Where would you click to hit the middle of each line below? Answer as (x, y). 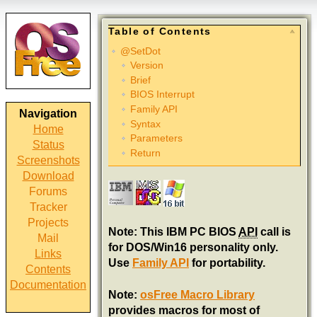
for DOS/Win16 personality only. (193, 248)
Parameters (156, 138)
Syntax (145, 123)
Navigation (48, 114)
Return (145, 152)
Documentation (48, 285)
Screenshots (48, 160)
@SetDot (140, 51)
